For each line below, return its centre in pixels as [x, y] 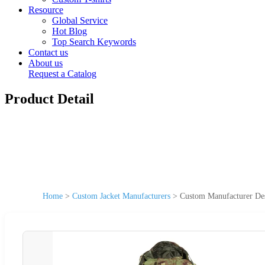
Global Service [80, 20]
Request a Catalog [62, 74]
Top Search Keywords [94, 42]
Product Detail [49, 98]
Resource [46, 10]
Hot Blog [70, 31]
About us [46, 63]
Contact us [48, 52]
